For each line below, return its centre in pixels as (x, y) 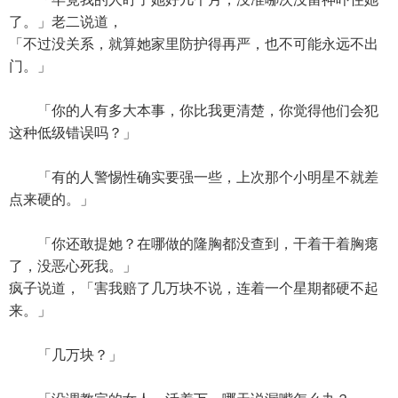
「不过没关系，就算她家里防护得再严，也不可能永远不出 (194, 44)
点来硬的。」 (52, 199)
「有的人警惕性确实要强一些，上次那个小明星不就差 (194, 177)
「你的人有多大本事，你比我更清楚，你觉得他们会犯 (194, 111)
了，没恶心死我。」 (73, 266)
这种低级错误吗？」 (73, 133)
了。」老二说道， (66, 22)
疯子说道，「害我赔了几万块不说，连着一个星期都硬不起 (194, 288)
